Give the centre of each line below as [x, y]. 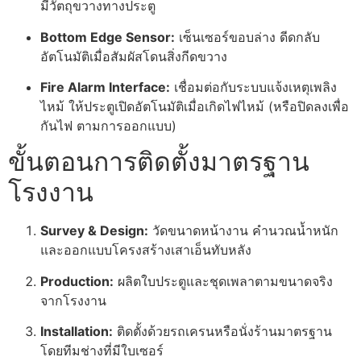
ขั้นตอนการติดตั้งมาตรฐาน [159, 162]
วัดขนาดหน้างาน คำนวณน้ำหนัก [243, 231]
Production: [77, 281]
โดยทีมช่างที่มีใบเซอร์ [102, 351]
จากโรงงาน [73, 300]
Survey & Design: [94, 231]
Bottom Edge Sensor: [108, 37]
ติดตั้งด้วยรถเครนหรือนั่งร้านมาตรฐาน [222, 332]
